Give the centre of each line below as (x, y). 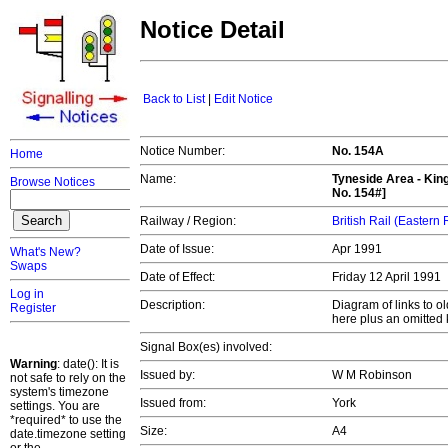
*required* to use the (66, 420)
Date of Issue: (177, 249)
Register (33, 308)
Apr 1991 (358, 249)
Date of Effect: (177, 277)
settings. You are (55, 406)
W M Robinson (373, 375)
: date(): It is (88, 364)
